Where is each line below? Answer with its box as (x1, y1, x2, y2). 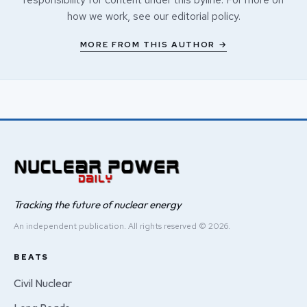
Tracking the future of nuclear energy (14, 197, 182, 211)
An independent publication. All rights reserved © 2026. (14, 220, 230, 232)
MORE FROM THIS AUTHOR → (79, 38, 228, 50)
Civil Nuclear (14, 275, 72, 290)
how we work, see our (66, 8, 171, 23)
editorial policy (171, 8, 238, 23)
